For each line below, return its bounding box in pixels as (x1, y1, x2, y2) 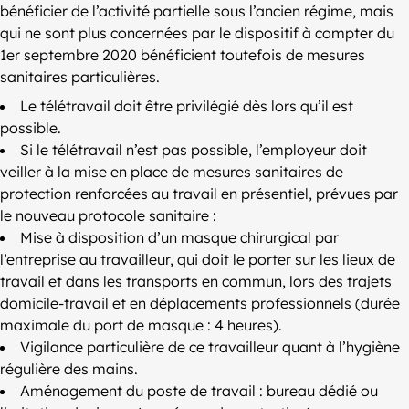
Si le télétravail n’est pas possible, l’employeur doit (20, 141, 367, 160)
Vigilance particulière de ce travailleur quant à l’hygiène (20, 338, 400, 357)
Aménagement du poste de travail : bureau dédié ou (20, 382, 378, 401)
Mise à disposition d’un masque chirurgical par (20, 228, 339, 247)
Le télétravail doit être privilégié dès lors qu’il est (20, 97, 353, 116)
